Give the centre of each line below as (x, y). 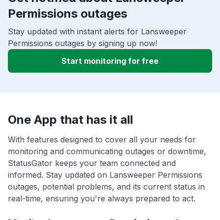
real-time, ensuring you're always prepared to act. (102, 199)
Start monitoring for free (110, 61)
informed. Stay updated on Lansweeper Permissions (105, 175)
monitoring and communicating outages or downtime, (107, 151)
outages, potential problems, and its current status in (106, 187)
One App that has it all (70, 120)
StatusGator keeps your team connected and (92, 163)
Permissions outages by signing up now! (82, 43)
